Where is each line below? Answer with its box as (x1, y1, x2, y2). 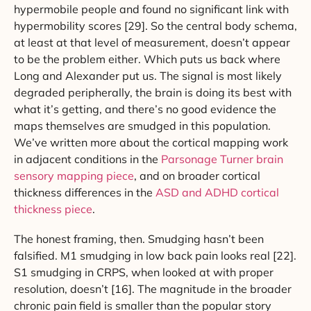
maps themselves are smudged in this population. (14, 118, 271, 133)
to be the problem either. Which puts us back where (14, 51, 280, 66)
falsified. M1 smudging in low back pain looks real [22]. (14, 248, 296, 262)
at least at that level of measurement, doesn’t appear (14, 35, 290, 49)
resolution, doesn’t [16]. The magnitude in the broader (14, 281, 292, 296)
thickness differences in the (14, 185, 155, 199)
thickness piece (14, 201, 92, 216)
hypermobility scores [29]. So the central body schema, (14, 18, 297, 33)
